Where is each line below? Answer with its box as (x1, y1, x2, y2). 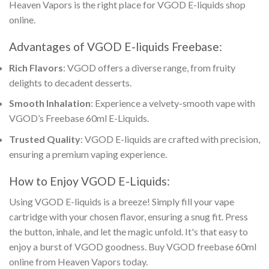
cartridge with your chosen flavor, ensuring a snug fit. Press (9, 211, 248, 223)
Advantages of (9, 39, 87, 53)
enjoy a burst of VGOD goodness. (9, 241, 148, 253)
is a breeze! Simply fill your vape (103, 196, 234, 208)
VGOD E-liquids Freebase (87, 39, 219, 53)
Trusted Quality (9, 133, 80, 145)
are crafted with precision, (153, 133, 260, 145)
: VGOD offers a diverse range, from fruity (63, 61, 235, 73)
